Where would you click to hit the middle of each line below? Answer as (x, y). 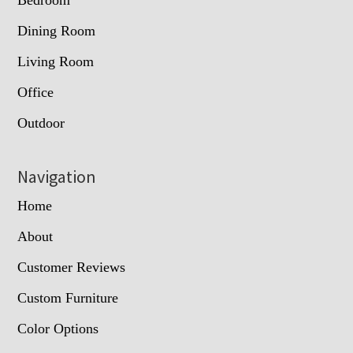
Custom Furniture (68, 297)
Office (36, 92)
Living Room (56, 61)
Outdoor (41, 123)
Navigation (57, 176)
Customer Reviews (72, 267)
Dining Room (57, 30)
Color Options (58, 328)
